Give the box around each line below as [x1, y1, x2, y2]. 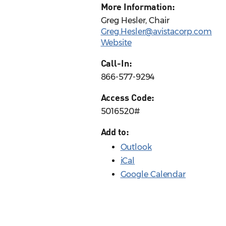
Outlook [120, 142, 152, 152]
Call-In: [100, 58, 132, 69]
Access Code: [100, 92, 155, 103]
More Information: [100, 1, 175, 13]
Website [100, 38, 132, 48]
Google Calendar [120, 169, 186, 180]
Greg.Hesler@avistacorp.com [100, 27, 212, 37]
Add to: [100, 126, 129, 138]
